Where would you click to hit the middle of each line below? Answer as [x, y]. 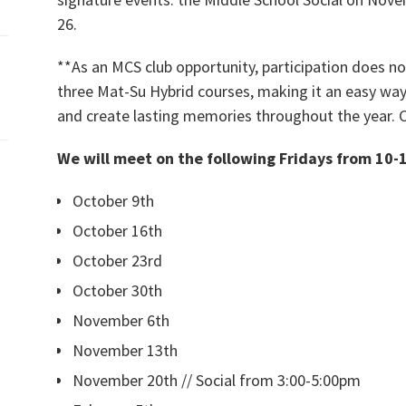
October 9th [113, 201]
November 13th [125, 350]
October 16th [117, 231]
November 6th [121, 320]
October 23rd [117, 261]
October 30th [117, 290]
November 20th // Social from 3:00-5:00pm [216, 380]
